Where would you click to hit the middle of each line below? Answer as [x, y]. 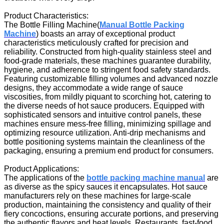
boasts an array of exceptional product [107, 33]
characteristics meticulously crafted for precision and [96, 42]
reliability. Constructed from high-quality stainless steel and [108, 51]
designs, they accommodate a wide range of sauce [93, 87]
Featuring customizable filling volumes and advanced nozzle [111, 78]
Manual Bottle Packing [142, 24]
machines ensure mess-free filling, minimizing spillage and [107, 123]
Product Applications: [41, 168]
